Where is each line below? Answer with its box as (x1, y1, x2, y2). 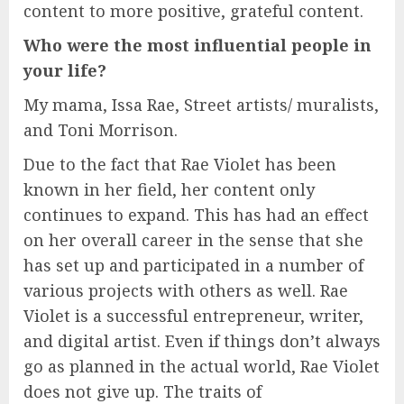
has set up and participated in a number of (23, 253, 363, 276)
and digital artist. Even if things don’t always (23, 329, 381, 352)
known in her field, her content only (23, 178, 315, 200)
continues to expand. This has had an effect (23, 203, 369, 225)
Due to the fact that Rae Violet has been (23, 152, 336, 175)
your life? (23, 59, 106, 81)
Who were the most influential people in (23, 33, 372, 56)
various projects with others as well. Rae (23, 279, 348, 301)
